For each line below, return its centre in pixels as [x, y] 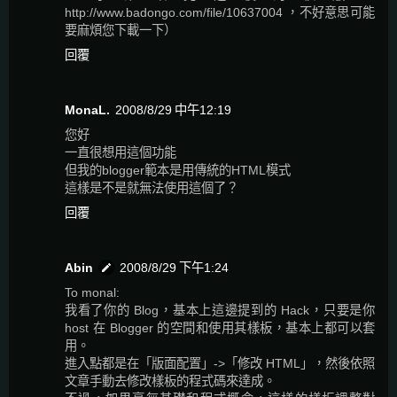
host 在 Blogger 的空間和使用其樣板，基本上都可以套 [220, 327]
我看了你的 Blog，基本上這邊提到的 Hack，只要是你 [220, 310]
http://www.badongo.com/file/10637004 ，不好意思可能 [220, 12]
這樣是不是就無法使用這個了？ [152, 187]
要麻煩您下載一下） [121, 30]
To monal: [92, 292]
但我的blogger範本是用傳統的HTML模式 [178, 170]
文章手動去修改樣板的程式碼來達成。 [170, 381]
